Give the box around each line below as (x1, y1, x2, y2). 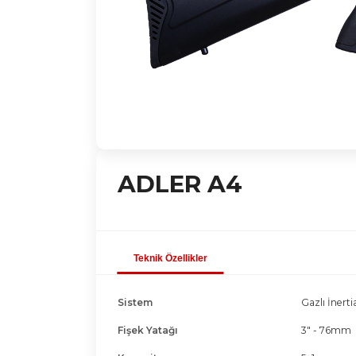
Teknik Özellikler (133, 252, 207, 264)
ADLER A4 (117, 169, 242, 199)
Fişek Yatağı (117, 324, 178, 337)
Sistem (117, 296, 153, 308)
